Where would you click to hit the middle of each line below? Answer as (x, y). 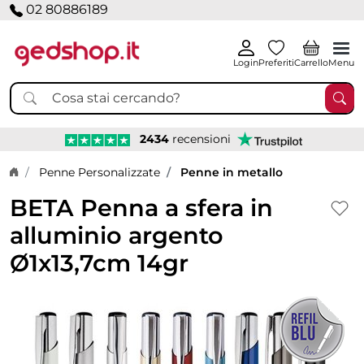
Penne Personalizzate (100, 172)
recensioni (200, 139)
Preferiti (276, 62)
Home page (42, 171)
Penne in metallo (232, 172)
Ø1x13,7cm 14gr (99, 262)
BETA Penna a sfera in (141, 207)
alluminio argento (117, 235)
